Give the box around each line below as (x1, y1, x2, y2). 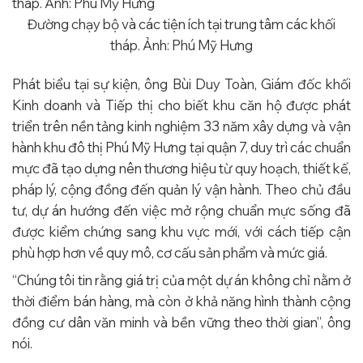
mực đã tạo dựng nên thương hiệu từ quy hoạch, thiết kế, (12, 159, 351, 177)
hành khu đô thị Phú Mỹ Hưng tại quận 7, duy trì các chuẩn (12, 138, 351, 156)
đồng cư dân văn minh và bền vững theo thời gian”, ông (12, 313, 351, 331)
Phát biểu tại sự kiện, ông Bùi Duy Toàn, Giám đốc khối (12, 75, 351, 92)
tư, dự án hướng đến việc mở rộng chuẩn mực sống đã (12, 201, 351, 219)
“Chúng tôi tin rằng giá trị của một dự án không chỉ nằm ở (12, 271, 351, 288)
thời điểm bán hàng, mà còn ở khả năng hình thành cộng (12, 292, 351, 310)
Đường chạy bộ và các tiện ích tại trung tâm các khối (28, 15, 335, 33)
